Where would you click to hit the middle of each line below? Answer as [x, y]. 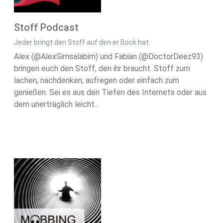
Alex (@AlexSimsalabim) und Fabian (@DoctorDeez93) [109, 57]
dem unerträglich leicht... [56, 105]
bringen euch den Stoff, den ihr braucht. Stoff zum [102, 69]
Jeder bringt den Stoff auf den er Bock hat [81, 43]
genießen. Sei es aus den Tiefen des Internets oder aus [110, 93]
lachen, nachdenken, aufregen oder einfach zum [97, 81]
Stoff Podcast [46, 28]
